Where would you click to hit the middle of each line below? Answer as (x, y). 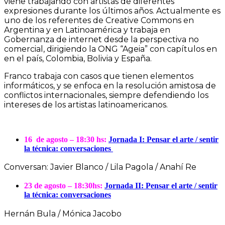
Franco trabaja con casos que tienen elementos (99, 76)
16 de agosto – (49, 139)
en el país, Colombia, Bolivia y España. (78, 58)
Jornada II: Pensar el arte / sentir (161, 186)
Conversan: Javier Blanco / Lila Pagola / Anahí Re (100, 167)
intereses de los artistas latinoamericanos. (86, 104)
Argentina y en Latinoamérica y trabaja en (87, 30)
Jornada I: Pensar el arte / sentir (163, 139)
